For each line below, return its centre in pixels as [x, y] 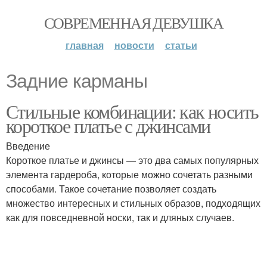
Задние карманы [77, 81]
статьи [181, 45]
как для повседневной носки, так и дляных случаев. [120, 217]
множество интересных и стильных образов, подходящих [133, 203]
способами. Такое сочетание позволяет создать [111, 189]
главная [84, 45]
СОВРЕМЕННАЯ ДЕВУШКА [133, 23]
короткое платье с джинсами [108, 125]
